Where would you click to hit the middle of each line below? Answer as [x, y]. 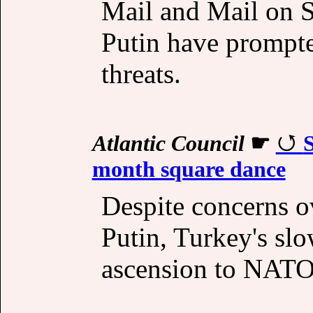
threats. [141, 73]
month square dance [189, 169]
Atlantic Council [168, 143]
